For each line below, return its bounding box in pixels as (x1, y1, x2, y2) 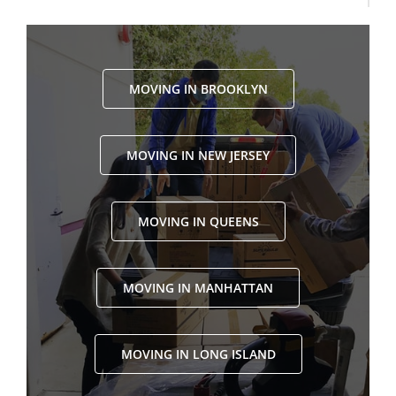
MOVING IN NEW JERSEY (126, 147, 270, 164)
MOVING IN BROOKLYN (128, 80, 268, 98)
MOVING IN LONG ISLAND (120, 346, 276, 363)
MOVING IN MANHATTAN (123, 279, 273, 297)
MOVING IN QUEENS (137, 213, 259, 231)
